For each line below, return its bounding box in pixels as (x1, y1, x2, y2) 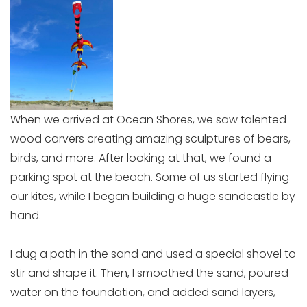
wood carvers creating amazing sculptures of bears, (10, 130, 291, 147)
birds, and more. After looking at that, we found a (10, 149, 271, 166)
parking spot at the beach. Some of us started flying (10, 169, 289, 185)
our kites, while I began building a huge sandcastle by (10, 188, 295, 204)
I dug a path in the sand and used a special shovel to (10, 245, 296, 262)
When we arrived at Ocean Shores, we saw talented (10, 111, 286, 127)
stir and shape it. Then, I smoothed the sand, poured (10, 265, 288, 281)
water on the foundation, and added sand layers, (10, 284, 275, 300)
